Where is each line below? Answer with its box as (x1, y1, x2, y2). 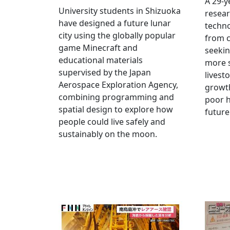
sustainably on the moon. (59, 128, 157, 140)
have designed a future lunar (59, 17, 171, 29)
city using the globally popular (59, 30, 176, 41)
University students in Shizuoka (59, 5, 181, 16)
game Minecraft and (59, 42, 138, 53)
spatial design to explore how (59, 104, 173, 115)
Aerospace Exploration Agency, (59, 79, 178, 90)
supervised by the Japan (59, 67, 151, 78)
